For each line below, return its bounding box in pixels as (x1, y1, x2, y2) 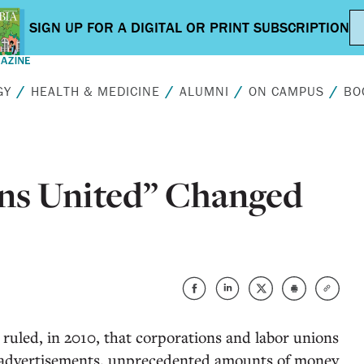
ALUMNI (180, 83, 229, 99)
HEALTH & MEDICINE (31, 83, 160, 99)
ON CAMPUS (249, 83, 324, 99)
